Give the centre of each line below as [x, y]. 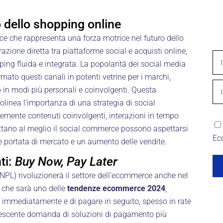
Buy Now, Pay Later [66, 161]
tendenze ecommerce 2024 [116, 188]
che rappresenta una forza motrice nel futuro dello [96, 38]
